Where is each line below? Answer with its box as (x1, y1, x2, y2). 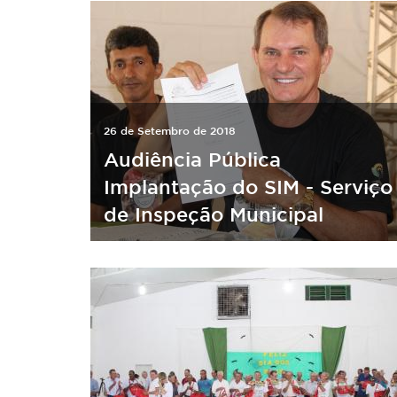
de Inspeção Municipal (104, 203, 323, 225)
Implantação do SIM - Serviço (104, 175, 393, 198)
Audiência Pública (104, 148, 281, 170)
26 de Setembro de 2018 (104, 124, 236, 136)
